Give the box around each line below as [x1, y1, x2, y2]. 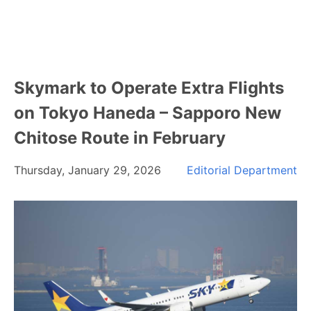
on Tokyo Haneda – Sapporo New [14, 103, 281, 123]
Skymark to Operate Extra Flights [14, 78, 284, 98]
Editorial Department [187, 163, 297, 177]
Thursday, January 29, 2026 [14, 163, 161, 177]
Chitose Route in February [14, 128, 226, 148]
